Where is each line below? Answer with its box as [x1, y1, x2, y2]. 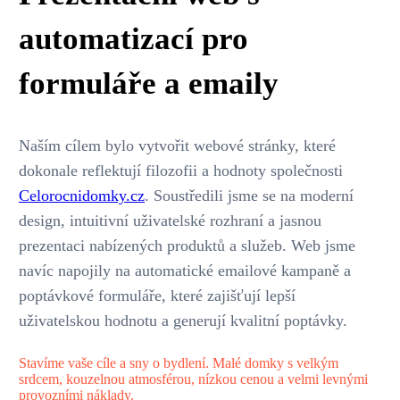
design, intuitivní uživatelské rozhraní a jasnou [19, 212, 321, 230]
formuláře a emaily [19, 66, 279, 102]
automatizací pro [19, 21, 248, 57]
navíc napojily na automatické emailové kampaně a [19, 262, 351, 280]
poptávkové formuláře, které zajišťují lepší [19, 287, 296, 305]
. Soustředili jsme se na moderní [145, 187, 354, 205]
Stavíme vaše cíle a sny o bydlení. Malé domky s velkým [19, 355, 338, 371]
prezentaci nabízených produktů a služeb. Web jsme [19, 237, 355, 255]
